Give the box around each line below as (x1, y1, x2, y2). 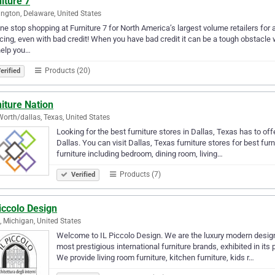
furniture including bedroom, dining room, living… (56, 149, 223, 158)
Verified (69, 170, 95, 179)
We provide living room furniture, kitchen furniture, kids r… (56, 252, 254, 262)
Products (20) (43, 66, 90, 75)
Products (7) (118, 169, 161, 179)
